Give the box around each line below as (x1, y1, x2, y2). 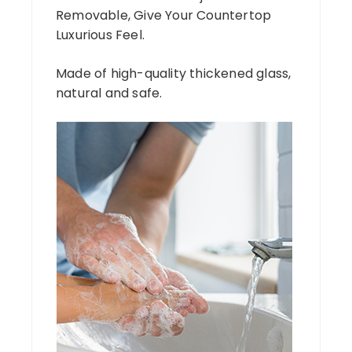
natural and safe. (56, 83, 163, 102)
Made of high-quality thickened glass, (56, 64, 291, 82)
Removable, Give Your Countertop (56, 5, 272, 24)
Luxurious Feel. (56, 25, 145, 44)
